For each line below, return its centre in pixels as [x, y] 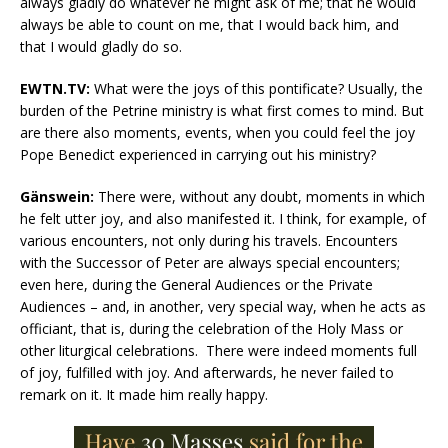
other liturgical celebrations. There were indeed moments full [218, 351]
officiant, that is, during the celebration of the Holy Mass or [211, 329]
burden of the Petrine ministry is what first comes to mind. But [222, 111]
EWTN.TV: [55, 89]
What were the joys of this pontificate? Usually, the [256, 89]
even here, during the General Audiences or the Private [196, 285]
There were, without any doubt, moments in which [259, 197]
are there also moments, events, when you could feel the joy [217, 133]
